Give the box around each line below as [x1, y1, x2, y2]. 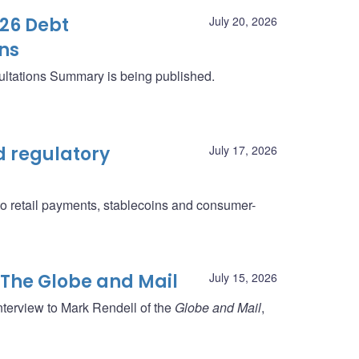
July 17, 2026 [209, 141, 277, 158]
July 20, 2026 [209, 12, 277, 29]
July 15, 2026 [209, 268, 277, 285]
